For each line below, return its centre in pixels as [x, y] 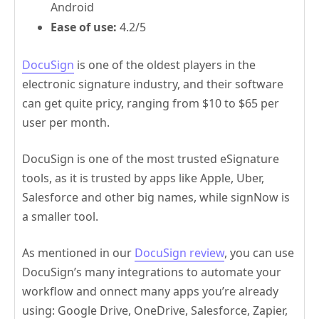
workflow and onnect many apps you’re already [150, 292]
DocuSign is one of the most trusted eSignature [151, 159]
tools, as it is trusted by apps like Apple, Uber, [143, 178]
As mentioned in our [78, 253]
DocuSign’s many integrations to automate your [152, 272]
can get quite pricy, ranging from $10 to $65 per [151, 104]
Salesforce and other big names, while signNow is [156, 198]
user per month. [66, 123]
